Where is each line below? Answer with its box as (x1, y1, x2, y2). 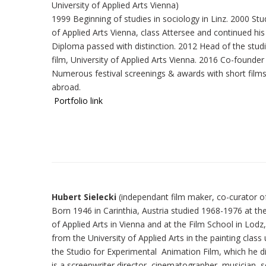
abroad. (52, 81, 81, 93)
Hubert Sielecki (52, 191, 119, 202)
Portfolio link (54, 94, 103, 106)
